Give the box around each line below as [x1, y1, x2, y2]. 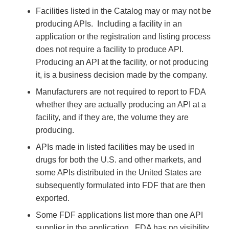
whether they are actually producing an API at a [36, 100, 206, 109]
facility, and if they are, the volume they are [36, 112, 189, 122]
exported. [36, 193, 72, 202]
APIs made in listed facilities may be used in [36, 142, 195, 151]
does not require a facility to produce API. [36, 44, 186, 54]
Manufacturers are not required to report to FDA [36, 87, 205, 96]
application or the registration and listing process [36, 32, 211, 41]
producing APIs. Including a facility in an [36, 19, 182, 28]
